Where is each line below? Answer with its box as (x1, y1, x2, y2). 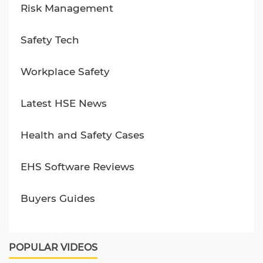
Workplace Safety (21, 66, 110, 77)
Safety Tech (21, 34, 79, 46)
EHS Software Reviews (21, 161, 134, 173)
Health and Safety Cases (21, 129, 144, 141)
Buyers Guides (21, 193, 95, 204)
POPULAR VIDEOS (9, 242, 97, 253)
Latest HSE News (21, 97, 107, 109)
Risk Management (21, 2, 113, 14)
